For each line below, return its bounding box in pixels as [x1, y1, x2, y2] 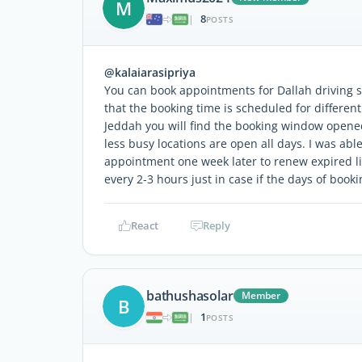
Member [242, 288, 281, 303]
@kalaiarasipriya [104, 64, 196, 80]
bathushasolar [146, 287, 234, 305]
